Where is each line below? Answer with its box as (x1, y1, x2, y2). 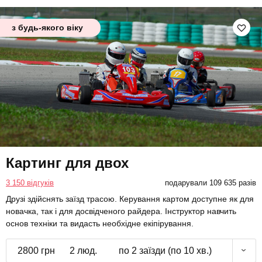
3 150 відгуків (6, 178, 54, 187)
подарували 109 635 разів (164, 178, 256, 187)
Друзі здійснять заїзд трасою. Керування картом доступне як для (6, 194, 254, 204)
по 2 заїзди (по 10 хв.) (118, 245, 212, 256)
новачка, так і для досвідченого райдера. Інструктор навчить (6, 206, 236, 216)
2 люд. (69, 245, 97, 256)
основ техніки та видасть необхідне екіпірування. (6, 218, 194, 228)
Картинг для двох (6, 154, 129, 171)
